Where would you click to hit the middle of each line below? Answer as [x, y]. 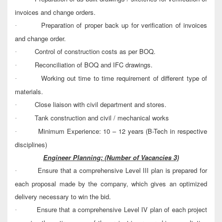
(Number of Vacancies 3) [142, 158]
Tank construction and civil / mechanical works [102, 118]
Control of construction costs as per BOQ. [95, 52]
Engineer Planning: [73, 158]
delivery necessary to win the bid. [63, 197]
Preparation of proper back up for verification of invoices [124, 25]
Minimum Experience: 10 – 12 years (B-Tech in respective [123, 131]
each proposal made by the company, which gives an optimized [111, 184]
